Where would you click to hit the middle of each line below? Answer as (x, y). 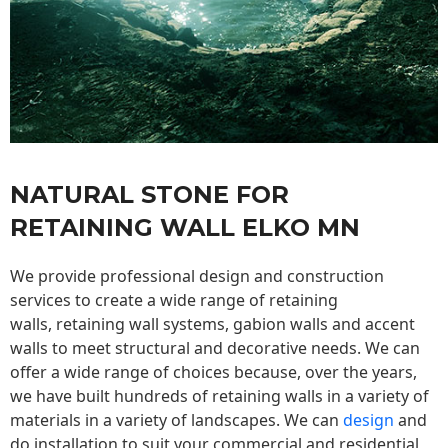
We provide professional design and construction (197, 276)
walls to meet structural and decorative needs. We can (215, 348)
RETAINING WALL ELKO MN (185, 228)
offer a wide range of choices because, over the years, (213, 372)
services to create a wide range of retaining (174, 300)
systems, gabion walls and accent (287, 324)
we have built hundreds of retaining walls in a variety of (219, 396)
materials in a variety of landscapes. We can (176, 420)
